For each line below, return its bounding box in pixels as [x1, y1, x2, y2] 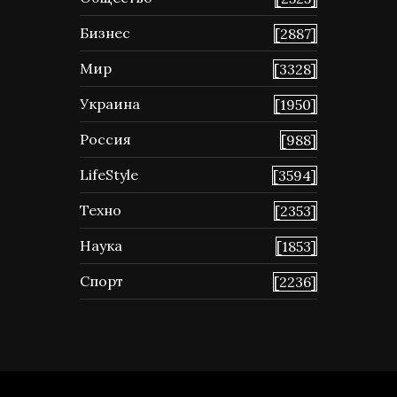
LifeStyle [80, 166, 138, 183]
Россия [80, 130, 131, 148]
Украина [80, 95, 140, 113]
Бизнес [80, 24, 130, 42]
